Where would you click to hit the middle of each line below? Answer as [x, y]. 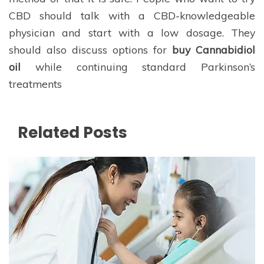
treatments [35, 84]
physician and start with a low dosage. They [132, 33]
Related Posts [72, 133]
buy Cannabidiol [211, 50]
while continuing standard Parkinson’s [138, 67]
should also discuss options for [88, 50]
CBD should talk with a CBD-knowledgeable [132, 16]
